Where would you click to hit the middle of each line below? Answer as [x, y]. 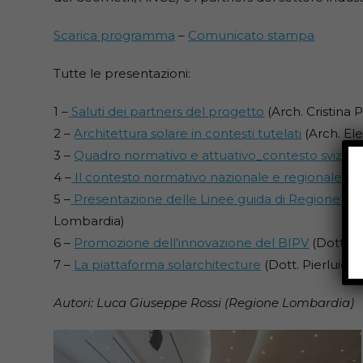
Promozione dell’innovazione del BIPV [192, 243]
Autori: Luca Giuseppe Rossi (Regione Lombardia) [204, 303]
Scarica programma [115, 36]
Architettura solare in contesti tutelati [188, 134]
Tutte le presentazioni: [122, 74]
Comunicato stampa [252, 36]
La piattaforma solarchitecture [168, 265]
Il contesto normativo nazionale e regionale [207, 177]
